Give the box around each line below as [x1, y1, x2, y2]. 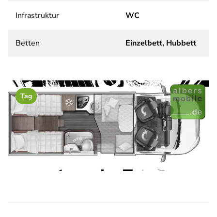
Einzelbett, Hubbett [125, 38, 196, 49]
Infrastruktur [15, 10, 59, 21]
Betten [15, 38, 40, 49]
